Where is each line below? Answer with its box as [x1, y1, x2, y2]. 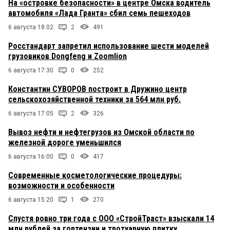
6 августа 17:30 [8, 67, 53, 74]
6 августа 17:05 [8, 110, 53, 118]
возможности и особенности [8, 181, 114, 191]
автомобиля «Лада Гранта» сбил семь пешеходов [8, 8, 190, 18]
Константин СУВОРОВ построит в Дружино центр [8, 84, 187, 94]
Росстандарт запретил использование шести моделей [8, 41, 209, 51]
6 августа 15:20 [8, 196, 53, 204]
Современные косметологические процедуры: [8, 170, 182, 181]
